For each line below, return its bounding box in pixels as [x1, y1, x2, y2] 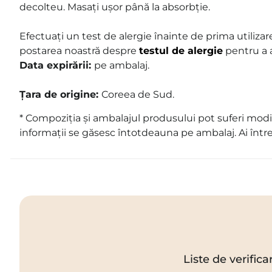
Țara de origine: [19, 88, 101, 100]
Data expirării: [19, 59, 94, 71]
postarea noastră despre [19, 44, 139, 56]
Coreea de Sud [101, 88, 172, 100]
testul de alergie [139, 44, 223, 56]
